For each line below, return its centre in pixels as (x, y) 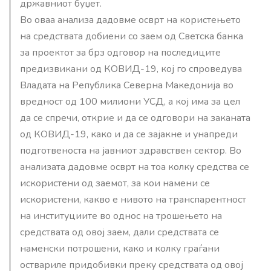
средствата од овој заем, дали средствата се (119, 232)
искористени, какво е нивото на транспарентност (133, 199)
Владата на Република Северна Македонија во (127, 85)
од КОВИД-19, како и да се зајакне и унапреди (129, 134)
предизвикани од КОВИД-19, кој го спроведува (131, 69)
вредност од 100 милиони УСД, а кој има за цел (130, 101)
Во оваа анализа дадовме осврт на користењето (130, 20)
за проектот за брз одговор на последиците (120, 52)
